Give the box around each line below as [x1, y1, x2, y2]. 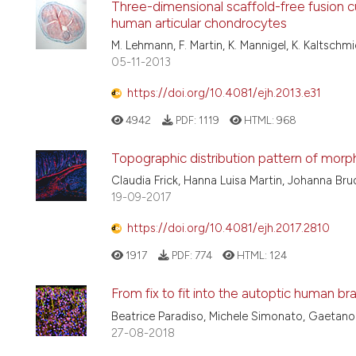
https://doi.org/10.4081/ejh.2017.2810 [127, 220, 330, 235]
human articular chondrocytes [111, 14, 287, 31]
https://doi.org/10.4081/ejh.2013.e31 [127, 85, 321, 100]
